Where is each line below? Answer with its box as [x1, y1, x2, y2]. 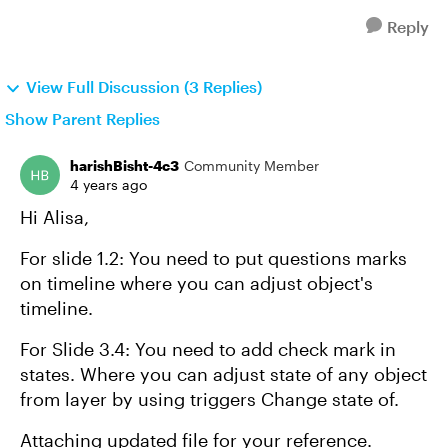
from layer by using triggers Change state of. [20, 388, 399, 410]
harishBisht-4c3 [70, 157, 179, 174]
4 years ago [70, 176, 147, 193]
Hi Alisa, [20, 206, 89, 228]
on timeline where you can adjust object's [20, 272, 373, 294]
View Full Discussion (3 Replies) [26, 77, 262, 96]
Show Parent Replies [5, 109, 160, 128]
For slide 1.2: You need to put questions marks [20, 247, 407, 269]
